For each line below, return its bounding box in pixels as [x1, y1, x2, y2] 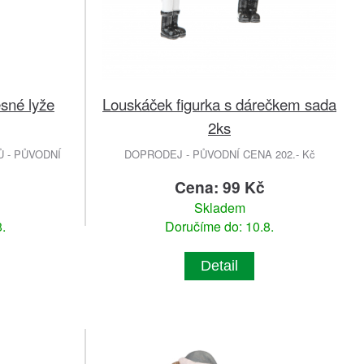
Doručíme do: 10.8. [165, 216, 274, 236]
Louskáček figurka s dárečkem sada [102, 92, 336, 115]
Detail [201, 257, 238, 274]
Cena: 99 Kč [174, 175, 265, 198]
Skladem [193, 197, 245, 217]
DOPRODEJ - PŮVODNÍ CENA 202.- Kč [123, 145, 315, 162]
